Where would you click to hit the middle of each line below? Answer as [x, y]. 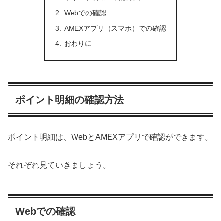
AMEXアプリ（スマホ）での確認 [115, 28]
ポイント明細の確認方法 [70, 99]
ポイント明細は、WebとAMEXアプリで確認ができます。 [110, 137]
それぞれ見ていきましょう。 [59, 165]
